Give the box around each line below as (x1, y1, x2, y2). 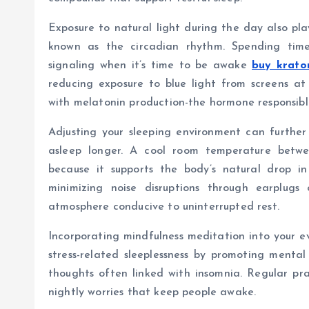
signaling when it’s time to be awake (48, 60, 252, 72)
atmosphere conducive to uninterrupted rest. (48, 201, 279, 213)
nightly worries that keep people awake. (48, 287, 257, 299)
